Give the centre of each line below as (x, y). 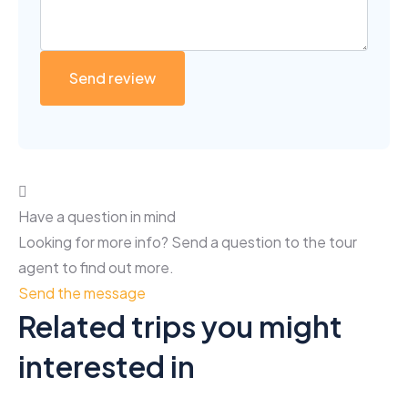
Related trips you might (180, 326)
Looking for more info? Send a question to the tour (188, 242)
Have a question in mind (97, 216)
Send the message (82, 293)
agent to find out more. (96, 267)
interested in (107, 366)
